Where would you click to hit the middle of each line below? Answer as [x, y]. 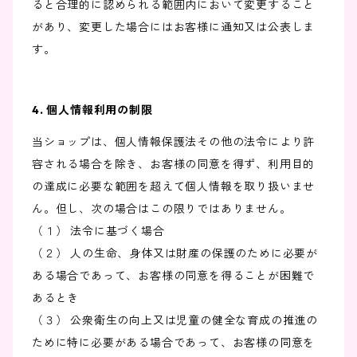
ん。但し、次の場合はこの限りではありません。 [162, 209]
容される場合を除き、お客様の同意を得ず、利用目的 [174, 165]
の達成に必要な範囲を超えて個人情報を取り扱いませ [174, 187]
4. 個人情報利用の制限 [92, 110]
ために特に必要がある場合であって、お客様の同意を [174, 343]
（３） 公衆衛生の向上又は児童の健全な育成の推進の [175, 321]
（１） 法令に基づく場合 [98, 231]
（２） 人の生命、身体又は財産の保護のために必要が [175, 254]
